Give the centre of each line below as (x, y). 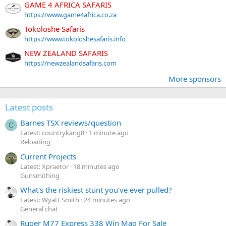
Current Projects (48, 156)
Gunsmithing (40, 175)
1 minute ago (109, 133)
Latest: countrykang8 (52, 133)
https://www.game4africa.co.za (70, 14)
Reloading (35, 142)
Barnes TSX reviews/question (71, 123)
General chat (39, 209)
